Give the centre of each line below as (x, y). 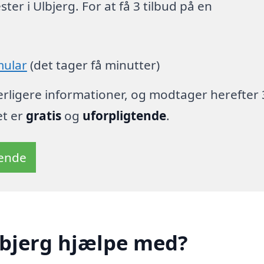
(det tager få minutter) (93, 65)
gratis (43, 115)
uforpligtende (124, 115)
